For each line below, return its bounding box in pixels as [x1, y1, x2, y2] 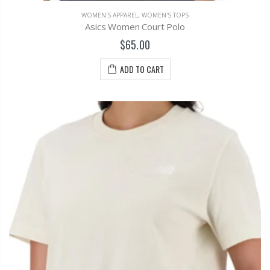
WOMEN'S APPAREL [81, 11, 138, 20]
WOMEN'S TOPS [142, 11, 189, 20]
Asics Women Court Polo [85, 20, 185, 33]
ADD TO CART [119, 63, 164, 76]
